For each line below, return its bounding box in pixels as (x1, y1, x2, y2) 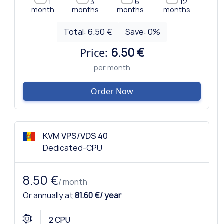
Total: (63, 26, 88, 37)
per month (93, 62, 130, 72)
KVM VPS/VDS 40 (43, 130, 108, 141)
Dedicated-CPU (43, 142, 102, 153)
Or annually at (23, 190, 75, 201)
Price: (79, 45, 111, 60)
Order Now (90, 85, 133, 97)
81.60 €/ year (75, 190, 121, 201)
